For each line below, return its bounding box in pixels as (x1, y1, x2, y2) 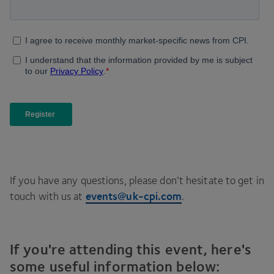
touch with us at (10, 190, 86, 202)
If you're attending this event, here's (10, 241, 251, 257)
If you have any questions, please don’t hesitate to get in (10, 174, 264, 187)
